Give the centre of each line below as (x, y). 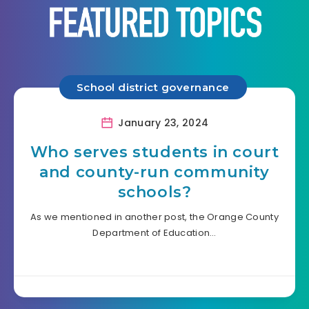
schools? (154, 192)
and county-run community (154, 172)
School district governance (153, 88)
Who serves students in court (154, 152)
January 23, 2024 (162, 122)
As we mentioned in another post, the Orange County (154, 217)
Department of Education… (154, 232)
